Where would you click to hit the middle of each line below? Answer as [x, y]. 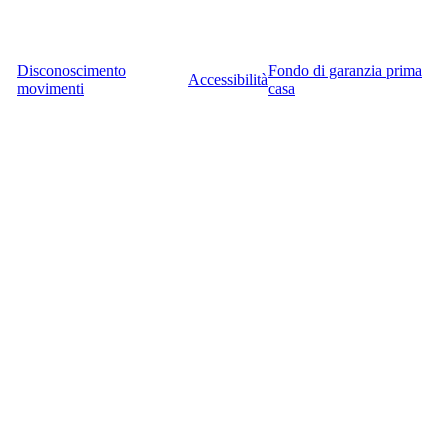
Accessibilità [228, 79]
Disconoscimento [71, 70]
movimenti [50, 88]
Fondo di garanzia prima [345, 70]
